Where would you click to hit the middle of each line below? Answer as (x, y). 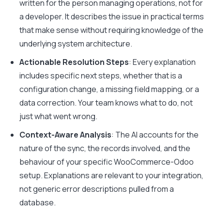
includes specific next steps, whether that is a (101, 76)
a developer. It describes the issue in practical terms (112, 16)
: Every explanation (162, 62)
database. (38, 202)
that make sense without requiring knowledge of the (111, 30)
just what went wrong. (58, 116)
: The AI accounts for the (155, 135)
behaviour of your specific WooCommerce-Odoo (107, 162)
